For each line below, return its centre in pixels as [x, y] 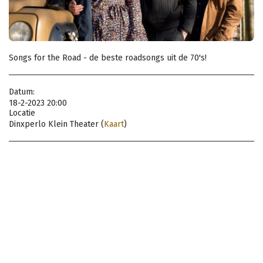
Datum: [22, 92]
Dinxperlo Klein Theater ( [56, 124]
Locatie [22, 113]
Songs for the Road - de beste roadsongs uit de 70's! [108, 58]
